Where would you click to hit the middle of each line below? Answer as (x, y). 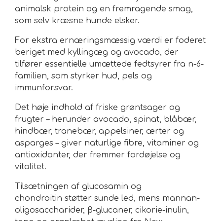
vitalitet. (31, 167)
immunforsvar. (44, 88)
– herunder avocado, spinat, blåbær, (120, 120)
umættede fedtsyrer (130, 64)
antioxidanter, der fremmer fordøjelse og (98, 155)
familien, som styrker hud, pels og (83, 76)
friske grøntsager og (138, 108)
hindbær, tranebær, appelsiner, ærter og (99, 131)
